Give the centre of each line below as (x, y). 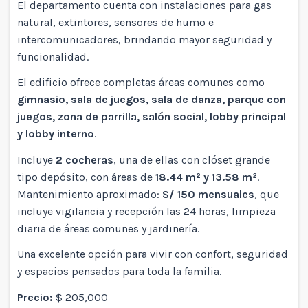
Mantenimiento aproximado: (90, 194)
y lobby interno (56, 134)
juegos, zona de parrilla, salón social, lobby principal (152, 117)
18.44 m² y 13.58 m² (206, 177)
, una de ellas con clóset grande (192, 159)
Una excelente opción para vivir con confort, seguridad (153, 254)
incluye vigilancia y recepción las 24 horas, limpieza (146, 211)
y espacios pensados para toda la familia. (119, 272)
